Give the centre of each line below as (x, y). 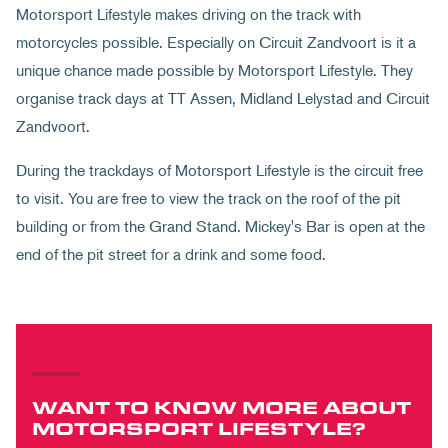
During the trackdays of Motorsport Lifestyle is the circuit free (219, 170)
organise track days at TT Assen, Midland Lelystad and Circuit (223, 98)
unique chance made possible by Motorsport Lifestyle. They (214, 70)
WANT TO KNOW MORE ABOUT (221, 406)
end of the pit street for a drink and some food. (171, 254)
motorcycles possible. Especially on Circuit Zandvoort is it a (216, 42)
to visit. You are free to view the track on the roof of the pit (208, 198)
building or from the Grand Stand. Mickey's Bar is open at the (220, 226)
